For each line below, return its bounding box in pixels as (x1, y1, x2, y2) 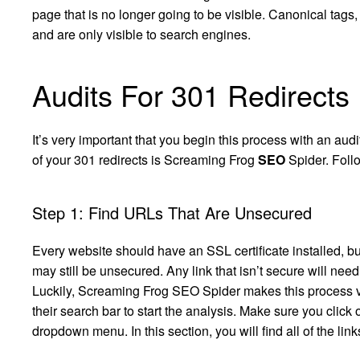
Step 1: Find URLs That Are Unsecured (32, 201, 312, 225)
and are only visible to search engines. (32, 25, 251, 44)
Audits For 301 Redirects (32, 74, 350, 116)
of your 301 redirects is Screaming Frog (32, 150, 258, 170)
